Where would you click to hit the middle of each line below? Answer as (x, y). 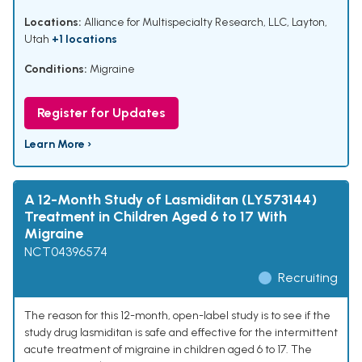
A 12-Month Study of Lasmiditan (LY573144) (170, 200)
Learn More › (58, 145)
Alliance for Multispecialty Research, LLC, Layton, (204, 23)
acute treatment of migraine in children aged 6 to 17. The (168, 350)
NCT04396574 (66, 252)
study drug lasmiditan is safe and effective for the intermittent (181, 333)
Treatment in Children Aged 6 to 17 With (156, 217)
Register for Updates (101, 113)
